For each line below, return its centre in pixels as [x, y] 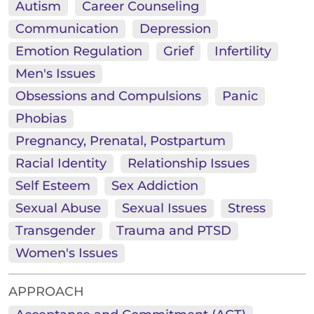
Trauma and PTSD [174, 231]
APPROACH [46, 292]
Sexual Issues [164, 209]
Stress [247, 209]
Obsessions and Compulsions [108, 96]
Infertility [243, 52]
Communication [67, 29]
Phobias [41, 119]
